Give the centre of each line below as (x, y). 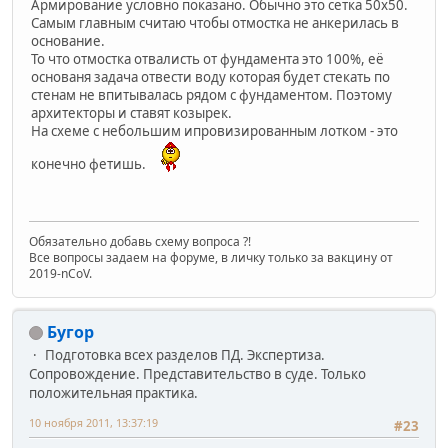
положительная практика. (113, 392)
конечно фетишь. (91, 164)
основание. (68, 41)
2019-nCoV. (60, 273)
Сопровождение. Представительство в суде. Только (197, 373)
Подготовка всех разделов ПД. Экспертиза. (185, 354)
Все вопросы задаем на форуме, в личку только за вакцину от (211, 257)
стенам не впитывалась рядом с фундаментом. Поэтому (211, 95)
